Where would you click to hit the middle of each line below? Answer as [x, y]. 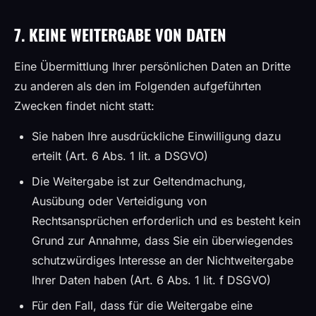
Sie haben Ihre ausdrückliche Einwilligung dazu [156, 136]
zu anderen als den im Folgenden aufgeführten [138, 86]
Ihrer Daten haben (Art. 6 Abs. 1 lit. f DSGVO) [151, 280]
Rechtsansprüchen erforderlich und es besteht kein [166, 221]
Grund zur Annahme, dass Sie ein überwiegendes [162, 241]
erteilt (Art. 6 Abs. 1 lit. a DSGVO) [120, 156]
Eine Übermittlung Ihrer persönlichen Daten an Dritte [152, 66]
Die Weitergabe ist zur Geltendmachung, [139, 181]
